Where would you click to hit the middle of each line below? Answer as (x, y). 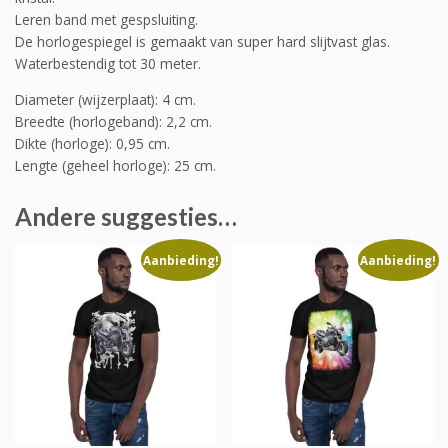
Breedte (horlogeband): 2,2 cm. (113, 121)
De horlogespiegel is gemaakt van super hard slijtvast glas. (202, 42)
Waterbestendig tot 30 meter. (108, 64)
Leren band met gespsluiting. (106, 20)
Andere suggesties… (126, 217)
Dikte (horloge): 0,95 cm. (92, 143)
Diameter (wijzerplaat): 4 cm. (105, 99)
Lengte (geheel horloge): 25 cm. (115, 165)
